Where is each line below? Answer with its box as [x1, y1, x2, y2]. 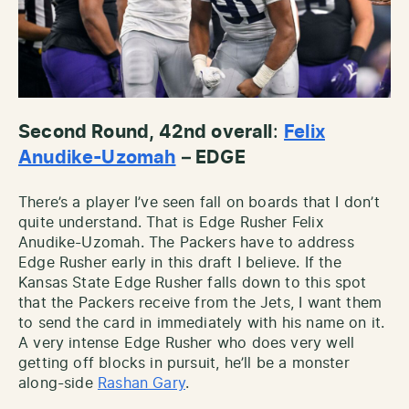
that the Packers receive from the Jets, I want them [18, 296, 383, 311]
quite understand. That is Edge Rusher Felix [18, 215, 324, 231]
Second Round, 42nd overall [18, 123, 273, 142]
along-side [18, 376, 98, 392]
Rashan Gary [97, 376, 185, 392]
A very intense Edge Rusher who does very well [18, 336, 355, 351]
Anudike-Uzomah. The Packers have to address [18, 236, 354, 251]
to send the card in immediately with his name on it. [18, 316, 385, 331]
